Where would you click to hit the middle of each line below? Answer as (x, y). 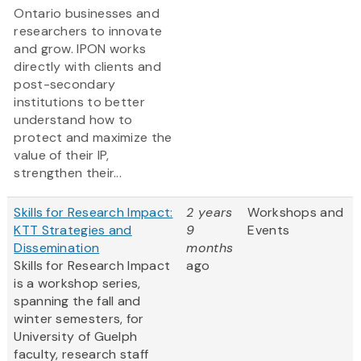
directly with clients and (87, 67)
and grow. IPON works (80, 49)
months (210, 248)
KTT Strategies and (73, 230)
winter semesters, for (79, 319)
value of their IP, (62, 156)
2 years (210, 213)
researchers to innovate (88, 31)
